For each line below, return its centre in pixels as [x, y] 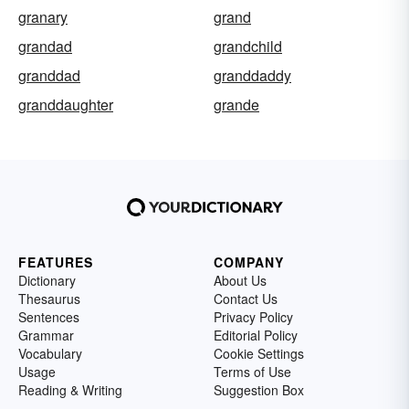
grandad [45, 46]
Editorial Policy [256, 335]
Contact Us [246, 299]
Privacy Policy [253, 317]
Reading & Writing [70, 390]
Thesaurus [49, 299]
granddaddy [252, 75]
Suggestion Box [259, 390]
